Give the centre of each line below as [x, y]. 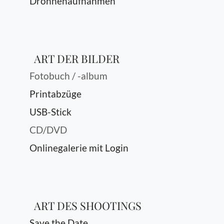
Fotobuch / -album [68, 76]
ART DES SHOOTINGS [88, 205]
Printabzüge [55, 94]
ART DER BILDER [77, 58]
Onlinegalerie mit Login [79, 148]
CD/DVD [48, 130]
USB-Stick [50, 112]
